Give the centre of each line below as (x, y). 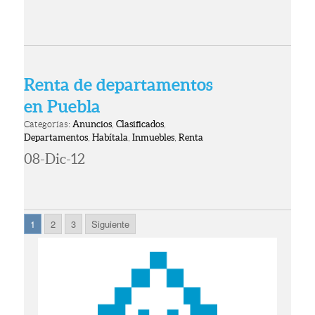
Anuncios (92, 124)
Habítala (110, 138)
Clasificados (140, 124)
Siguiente (111, 224)
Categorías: (49, 124)
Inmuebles (154, 138)
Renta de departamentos (119, 85)
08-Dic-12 (55, 159)
